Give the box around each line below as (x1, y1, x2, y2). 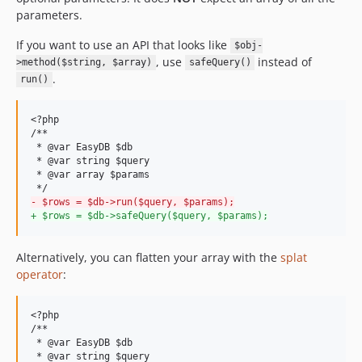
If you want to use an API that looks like (16, 36, 230, 53)
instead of (255, 53, 313, 69)
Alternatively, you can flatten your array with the (16, 249, 280, 265)
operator (16, 266, 63, 282)
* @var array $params (31, 168, 155, 180)
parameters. (16, 6, 82, 23)
